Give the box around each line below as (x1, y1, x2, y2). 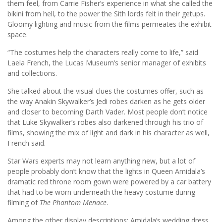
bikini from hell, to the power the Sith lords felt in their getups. (7, 9, 205, 19)
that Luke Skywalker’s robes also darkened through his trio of (7, 117, 203, 127)
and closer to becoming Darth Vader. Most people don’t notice (7, 107, 208, 117)
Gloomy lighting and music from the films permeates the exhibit (7, 19, 212, 29)
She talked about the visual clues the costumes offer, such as (7, 86, 204, 96)
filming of (7, 198, 40, 208)
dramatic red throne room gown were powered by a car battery (7, 177, 211, 187)
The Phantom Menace (40, 198, 107, 208)
